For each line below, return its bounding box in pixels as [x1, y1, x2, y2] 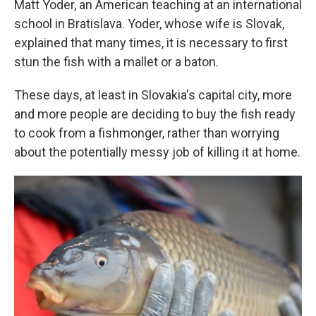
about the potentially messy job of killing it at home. [14, 145, 300, 159]
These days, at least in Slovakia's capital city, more [14, 87, 292, 102]
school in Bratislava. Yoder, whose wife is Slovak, [14, 16, 284, 31]
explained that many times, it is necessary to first [14, 35, 288, 50]
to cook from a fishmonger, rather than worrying [14, 126, 279, 140]
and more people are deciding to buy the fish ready [14, 107, 296, 121]
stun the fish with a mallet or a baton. [14, 54, 219, 69]
